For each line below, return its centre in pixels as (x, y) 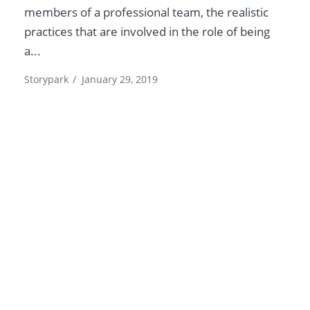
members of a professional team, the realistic (147, 12)
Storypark (47, 79)
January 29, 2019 (120, 79)
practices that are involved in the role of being (147, 31)
